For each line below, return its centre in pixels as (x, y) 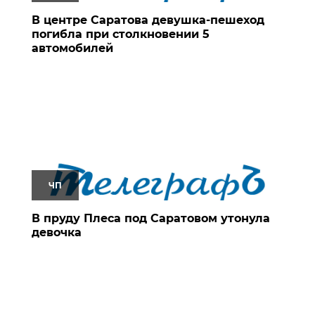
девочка (57, 232)
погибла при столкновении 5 (121, 34)
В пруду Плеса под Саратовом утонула (151, 218)
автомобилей (72, 48)
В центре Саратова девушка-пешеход (148, 20)
